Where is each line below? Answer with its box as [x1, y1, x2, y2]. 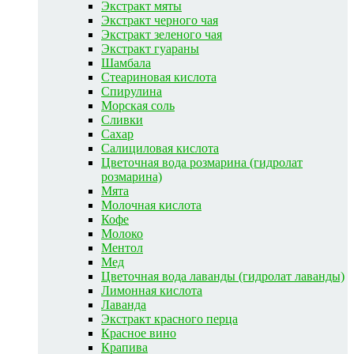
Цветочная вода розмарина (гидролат [101, 155, 303, 169]
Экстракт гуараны [101, 41, 199, 55]
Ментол [101, 240, 143, 254]
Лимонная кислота [101, 283, 202, 297]
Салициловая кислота [101, 141, 219, 155]
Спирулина [101, 84, 162, 98]
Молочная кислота [101, 198, 201, 212]
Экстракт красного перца [101, 311, 238, 326]
